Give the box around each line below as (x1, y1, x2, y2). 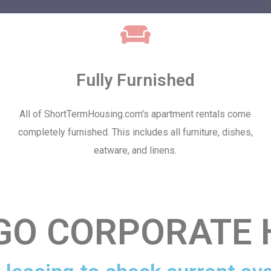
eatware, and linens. (94, 145, 177, 156)
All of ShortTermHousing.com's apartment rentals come (19, 108, 252, 120)
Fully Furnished (76, 70, 195, 90)
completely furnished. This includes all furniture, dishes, (18, 126, 253, 138)
